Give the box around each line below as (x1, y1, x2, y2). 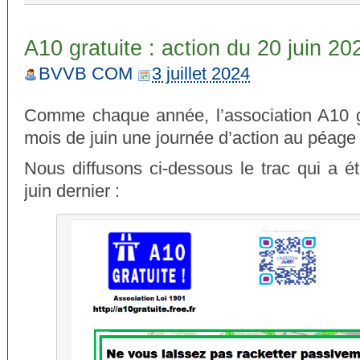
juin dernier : (24, 180, 120, 201)
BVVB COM (39, 63, 133, 84)
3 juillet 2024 (152, 63, 250, 84)
